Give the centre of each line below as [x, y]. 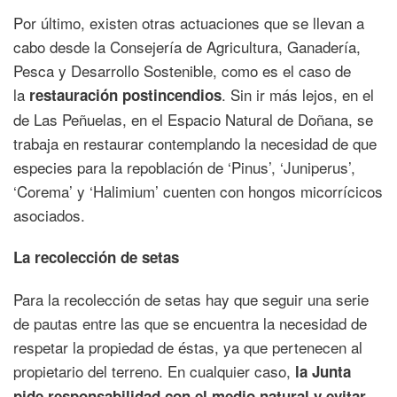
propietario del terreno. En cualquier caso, [152, 371]
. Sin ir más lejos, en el [298, 95]
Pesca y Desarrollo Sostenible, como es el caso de [182, 71]
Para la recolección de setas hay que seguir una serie [191, 300]
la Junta [321, 372]
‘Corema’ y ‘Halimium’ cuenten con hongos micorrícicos [198, 191]
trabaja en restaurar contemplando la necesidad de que [195, 144]
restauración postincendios [125, 95]
